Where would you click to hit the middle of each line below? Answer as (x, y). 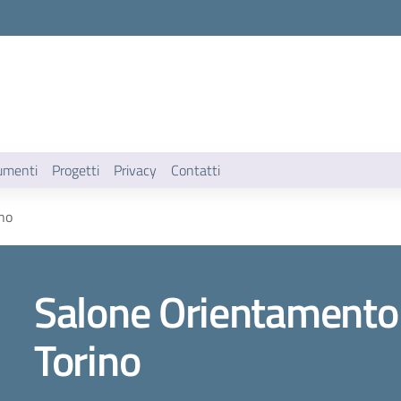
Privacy (135, 170)
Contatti (196, 170)
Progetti (76, 170)
